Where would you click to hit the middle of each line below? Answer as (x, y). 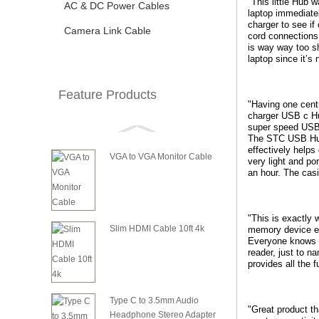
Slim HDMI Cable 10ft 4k (157, 229)
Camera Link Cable (108, 31)
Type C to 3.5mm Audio (154, 300)
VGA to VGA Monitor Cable (161, 157)
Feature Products (108, 95)
